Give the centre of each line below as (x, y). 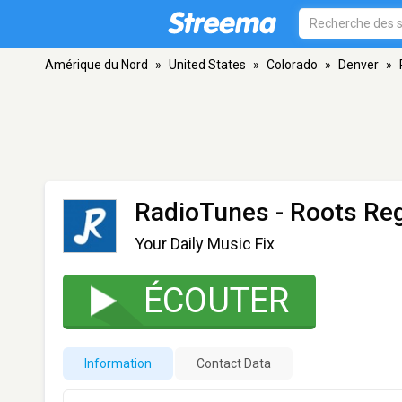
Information (118, 363)
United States (207, 65)
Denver (358, 65)
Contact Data (234, 363)
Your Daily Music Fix (205, 244)
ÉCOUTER (216, 301)
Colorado (292, 65)
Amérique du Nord (96, 65)
